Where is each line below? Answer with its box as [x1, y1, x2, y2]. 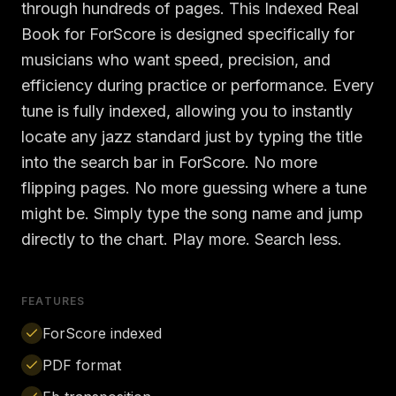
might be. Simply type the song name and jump [21, 204, 363, 223]
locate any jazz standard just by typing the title [21, 127, 362, 146]
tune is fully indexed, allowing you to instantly [21, 102, 353, 120]
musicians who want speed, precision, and [21, 50, 331, 69]
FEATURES [21, 294, 86, 308]
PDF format [42, 356, 121, 374]
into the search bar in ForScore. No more [21, 153, 317, 171]
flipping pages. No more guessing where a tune [21, 179, 367, 197]
